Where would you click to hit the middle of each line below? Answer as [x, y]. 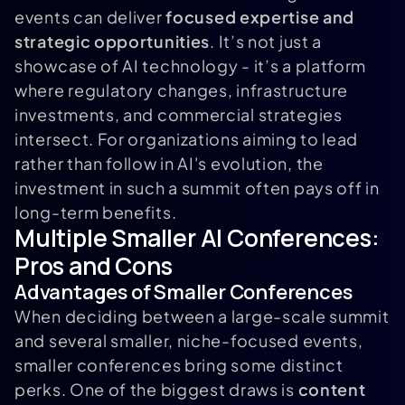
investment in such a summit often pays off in [197, 188]
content [332, 390]
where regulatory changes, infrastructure [182, 90]
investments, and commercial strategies [179, 115]
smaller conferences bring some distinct [179, 365]
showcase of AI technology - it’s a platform [191, 66]
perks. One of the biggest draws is [156, 390]
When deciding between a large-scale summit [202, 316]
